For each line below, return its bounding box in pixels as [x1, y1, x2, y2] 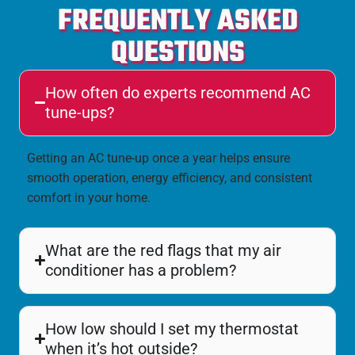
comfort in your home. [27, 189, 151, 205]
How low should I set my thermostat [45, 319, 300, 338]
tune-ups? [45, 102, 115, 122]
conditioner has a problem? [45, 260, 237, 280]
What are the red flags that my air [45, 240, 282, 260]
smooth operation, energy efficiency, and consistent [27, 170, 312, 185]
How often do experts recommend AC [45, 82, 311, 102]
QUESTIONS [110, 30, 245, 76]
